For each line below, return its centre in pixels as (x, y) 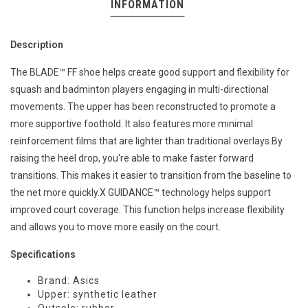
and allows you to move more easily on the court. (115, 227)
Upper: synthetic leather (98, 295)
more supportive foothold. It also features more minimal (132, 124)
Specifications (43, 255)
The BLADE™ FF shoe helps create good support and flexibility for (150, 73)
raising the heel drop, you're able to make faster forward (132, 158)
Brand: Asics (69, 281)
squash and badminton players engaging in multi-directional (140, 90)
